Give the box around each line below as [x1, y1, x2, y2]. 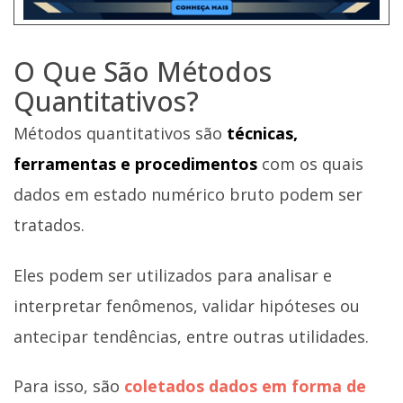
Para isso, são [13, 375, 124, 398]
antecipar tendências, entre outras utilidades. [13, 325, 369, 347]
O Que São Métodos [13, 53, 272, 91]
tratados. [13, 214, 85, 237]
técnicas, [227, 122, 298, 145]
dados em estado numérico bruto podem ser [13, 184, 363, 206]
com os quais [257, 153, 363, 175]
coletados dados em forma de [124, 375, 366, 398]
